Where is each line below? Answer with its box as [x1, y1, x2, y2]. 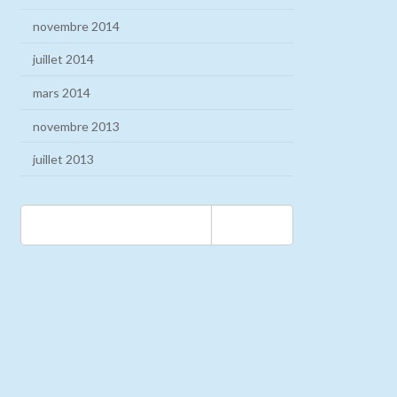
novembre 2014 [33, 18, 121, 34]
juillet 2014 [33, 51, 95, 67]
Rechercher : [19, 203, 96, 221]
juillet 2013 [33, 152, 95, 167]
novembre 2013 [33, 118, 121, 134]
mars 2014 [33, 84, 91, 100]
